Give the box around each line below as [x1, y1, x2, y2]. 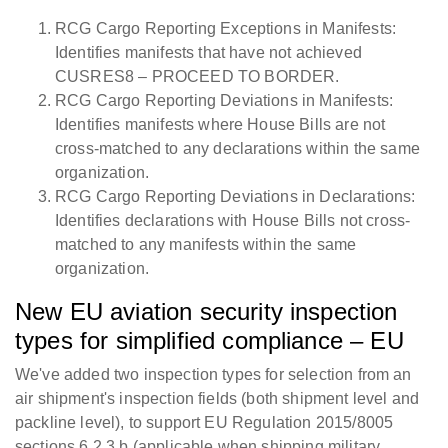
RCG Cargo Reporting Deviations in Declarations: [55, 188, 416, 206]
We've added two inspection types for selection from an [15, 366, 412, 384]
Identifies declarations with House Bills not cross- [55, 212, 411, 230]
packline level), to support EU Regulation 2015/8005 [15, 414, 394, 432]
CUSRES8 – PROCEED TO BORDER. [55, 68, 340, 86]
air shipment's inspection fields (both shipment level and [15, 390, 420, 408]
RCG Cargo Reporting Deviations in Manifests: [55, 92, 394, 110]
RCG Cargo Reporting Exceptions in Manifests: [55, 20, 397, 38]
